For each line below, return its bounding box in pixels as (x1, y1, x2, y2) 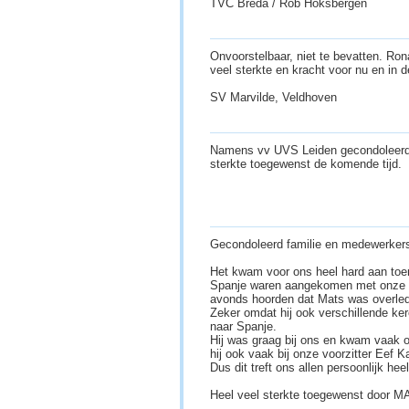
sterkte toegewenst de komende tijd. (210, 157, 405, 172)
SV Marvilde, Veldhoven (210, 90, 341, 105)
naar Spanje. (210, 320, 277, 334)
